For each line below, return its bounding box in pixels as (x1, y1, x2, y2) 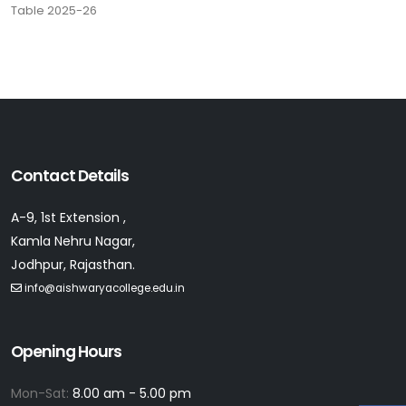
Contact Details (11, 164, 129, 187)
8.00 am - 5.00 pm (72, 383, 191, 402)
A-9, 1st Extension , (11, 208, 126, 227)
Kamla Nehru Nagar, (11, 231, 135, 250)
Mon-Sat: (11, 383, 72, 402)
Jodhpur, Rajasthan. (11, 255, 135, 274)
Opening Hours (11, 340, 122, 362)
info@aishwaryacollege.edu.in (24, 280, 185, 295)
